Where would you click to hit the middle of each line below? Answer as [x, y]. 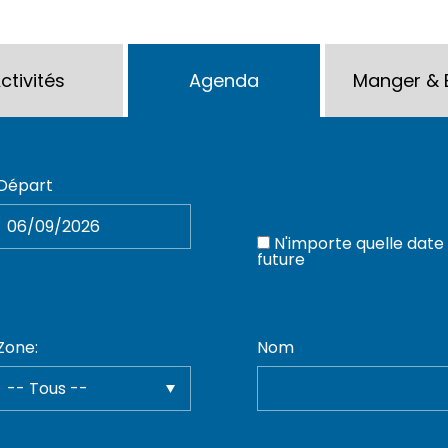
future [280, 259]
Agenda [223, 80]
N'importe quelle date [358, 243]
